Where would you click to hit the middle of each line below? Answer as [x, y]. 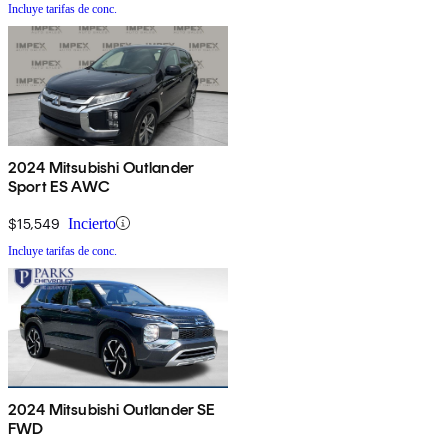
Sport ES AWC [59, 186]
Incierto [92, 223]
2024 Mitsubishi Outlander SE [112, 409]
